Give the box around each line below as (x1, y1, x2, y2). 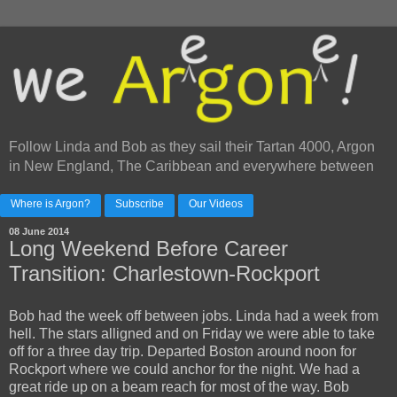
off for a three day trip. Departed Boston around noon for (9, 344, 356, 360)
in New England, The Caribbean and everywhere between (9, 159, 374, 175)
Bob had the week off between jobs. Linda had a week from (9, 308, 378, 324)
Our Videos (189, 198, 243, 211)
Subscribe (115, 198, 164, 211)
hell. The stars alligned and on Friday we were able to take (9, 326, 375, 342)
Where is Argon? (11, 198, 90, 211)
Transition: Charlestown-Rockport (9, 261, 320, 286)
